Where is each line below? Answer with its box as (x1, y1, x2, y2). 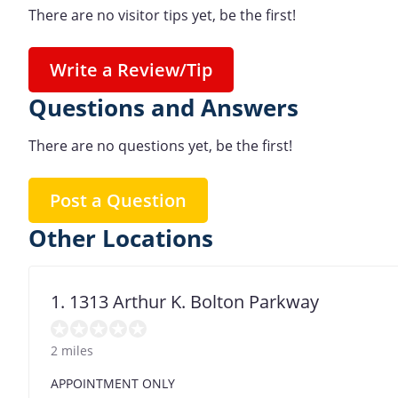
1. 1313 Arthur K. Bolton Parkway (51, 289, 319, 314)
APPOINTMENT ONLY (51, 374, 175, 392)
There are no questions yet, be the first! (28, 136, 292, 156)
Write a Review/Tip (50, 58, 212, 83)
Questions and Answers (28, 92, 298, 124)
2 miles (51, 341, 93, 359)
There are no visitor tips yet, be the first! (28, 5, 296, 26)
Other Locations (28, 223, 213, 255)
